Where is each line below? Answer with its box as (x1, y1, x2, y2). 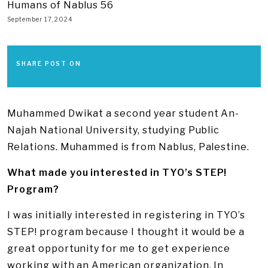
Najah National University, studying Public (7, 124, 220, 136)
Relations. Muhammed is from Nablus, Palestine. (7, 141, 250, 153)
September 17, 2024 (7, 16, 74, 23)
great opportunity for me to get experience (7, 243, 231, 254)
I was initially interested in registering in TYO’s (7, 209, 245, 221)
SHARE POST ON (16, 60, 81, 67)
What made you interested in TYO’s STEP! (7, 167, 227, 178)
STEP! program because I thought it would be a (7, 226, 245, 237)
